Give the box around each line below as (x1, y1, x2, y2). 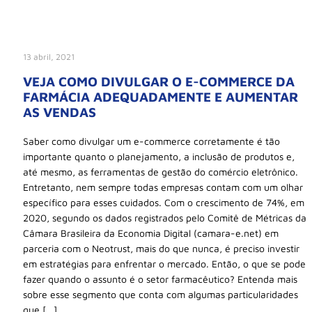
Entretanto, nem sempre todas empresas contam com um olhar (23, 181, 303, 194)
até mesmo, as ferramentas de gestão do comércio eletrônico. (23, 166, 298, 178)
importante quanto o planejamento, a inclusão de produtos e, (23, 150, 295, 163)
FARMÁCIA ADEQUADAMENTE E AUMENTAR (23, 89, 298, 105)
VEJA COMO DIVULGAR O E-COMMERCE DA (23, 74, 295, 90)
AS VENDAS (23, 104, 96, 120)
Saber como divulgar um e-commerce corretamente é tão (23, 135, 280, 148)
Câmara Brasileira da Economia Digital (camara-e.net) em (23, 227, 279, 240)
